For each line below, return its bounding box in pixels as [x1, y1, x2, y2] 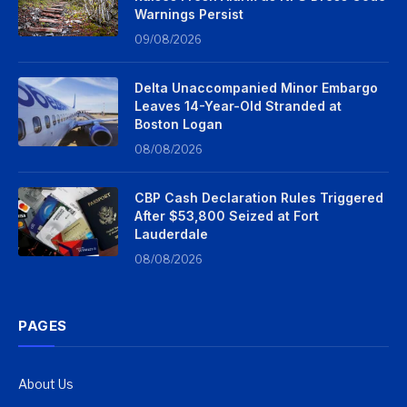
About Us [18, 375, 74, 392]
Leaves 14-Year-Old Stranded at [134, 97, 342, 114]
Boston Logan [134, 115, 223, 132]
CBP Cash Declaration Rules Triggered [134, 189, 383, 205]
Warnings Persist [134, 5, 243, 22]
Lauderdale [134, 225, 208, 242]
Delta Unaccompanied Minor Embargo [134, 79, 378, 95]
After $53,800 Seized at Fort [134, 207, 319, 223]
